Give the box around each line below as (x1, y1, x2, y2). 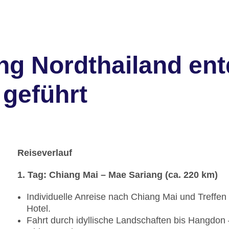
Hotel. (27, 203, 51, 214)
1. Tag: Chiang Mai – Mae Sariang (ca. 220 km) (17, 170, 218, 180)
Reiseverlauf (17, 148, 72, 158)
